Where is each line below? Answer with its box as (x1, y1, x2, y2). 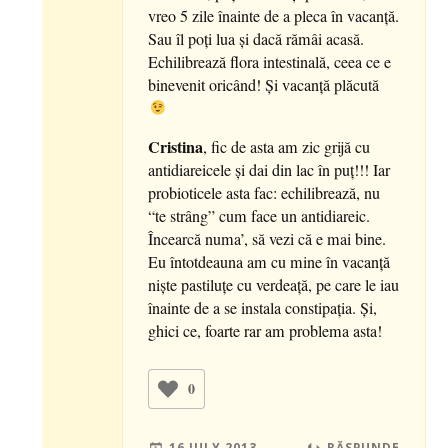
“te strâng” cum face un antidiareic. (148, 205, 371, 228)
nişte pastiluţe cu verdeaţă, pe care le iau (148, 274, 400, 297)
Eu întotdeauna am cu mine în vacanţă (148, 251, 391, 274)
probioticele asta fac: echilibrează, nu (148, 182, 381, 205)
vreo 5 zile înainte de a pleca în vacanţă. (148, 4, 400, 27)
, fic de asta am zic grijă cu (203, 136, 371, 159)
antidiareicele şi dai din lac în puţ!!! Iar (148, 159, 391, 182)
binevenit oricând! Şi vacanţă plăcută (148, 73, 380, 96)
